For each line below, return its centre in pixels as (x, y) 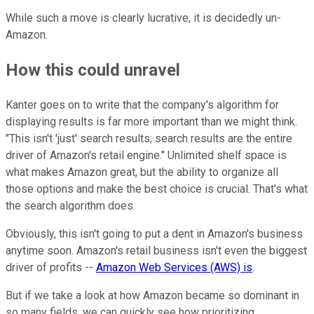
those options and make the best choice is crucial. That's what (157, 189)
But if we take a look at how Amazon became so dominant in (152, 296)
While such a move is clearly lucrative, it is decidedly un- (143, 18)
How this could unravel (93, 70)
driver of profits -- (51, 268)
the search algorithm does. (70, 206)
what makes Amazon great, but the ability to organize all (142, 172)
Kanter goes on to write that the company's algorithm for (142, 105)
